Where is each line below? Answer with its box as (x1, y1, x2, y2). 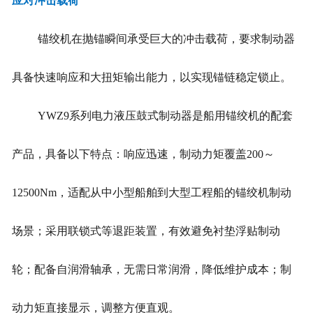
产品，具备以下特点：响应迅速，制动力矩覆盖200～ (11, 147, 275, 160)
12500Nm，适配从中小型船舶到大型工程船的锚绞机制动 (11, 186, 291, 198)
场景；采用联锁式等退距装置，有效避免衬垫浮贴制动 (11, 224, 280, 237)
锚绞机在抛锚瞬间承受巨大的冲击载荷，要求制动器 (37, 32, 295, 45)
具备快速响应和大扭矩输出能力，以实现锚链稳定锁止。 (11, 71, 291, 83)
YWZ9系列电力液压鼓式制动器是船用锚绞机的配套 (37, 109, 293, 122)
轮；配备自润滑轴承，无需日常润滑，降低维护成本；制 (11, 263, 291, 275)
